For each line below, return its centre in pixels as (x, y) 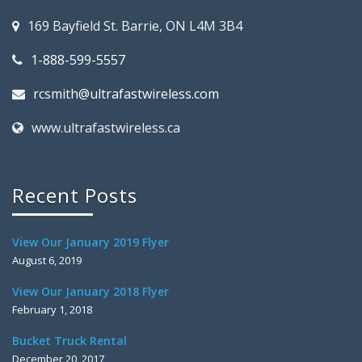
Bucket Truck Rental (69, 341)
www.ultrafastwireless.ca (106, 128)
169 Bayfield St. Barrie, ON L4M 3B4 (135, 26)
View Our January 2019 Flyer (90, 242)
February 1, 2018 (52, 309)
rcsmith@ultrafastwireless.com (126, 94)
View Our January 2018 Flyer (90, 291)
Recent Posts (75, 195)
